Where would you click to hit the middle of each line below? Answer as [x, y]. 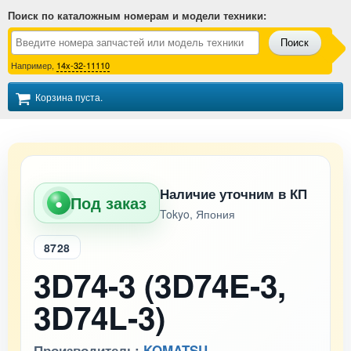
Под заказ [109, 203]
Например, [34, 65]
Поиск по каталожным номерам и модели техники [136, 15]
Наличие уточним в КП [233, 194]
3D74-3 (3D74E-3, [160, 285]
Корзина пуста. [69, 97]
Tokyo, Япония [197, 214]
